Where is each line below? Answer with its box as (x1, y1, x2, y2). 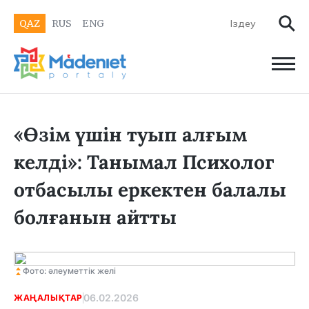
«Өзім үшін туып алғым (14, 122, 247, 148)
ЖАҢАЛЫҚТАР (14, 292, 83, 303)
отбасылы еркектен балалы (14, 177, 286, 203)
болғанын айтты (14, 205, 177, 230)
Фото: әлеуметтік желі (23, 266, 116, 277)
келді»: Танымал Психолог (14, 150, 275, 175)
